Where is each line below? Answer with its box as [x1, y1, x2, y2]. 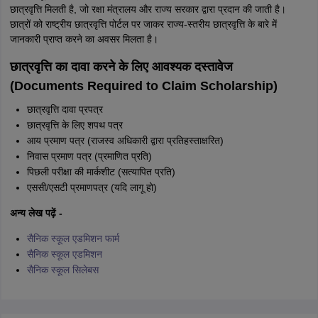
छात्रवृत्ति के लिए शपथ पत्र [26, 119, 123, 131]
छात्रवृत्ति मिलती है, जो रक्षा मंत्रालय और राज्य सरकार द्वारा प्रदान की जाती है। [9, 4, 286, 16]
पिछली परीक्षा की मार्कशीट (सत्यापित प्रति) [26, 166, 175, 178]
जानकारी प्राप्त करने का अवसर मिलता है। [9, 33, 158, 45]
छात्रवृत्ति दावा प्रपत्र [26, 104, 103, 116]
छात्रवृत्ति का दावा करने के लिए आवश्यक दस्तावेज [9, 60, 233, 75]
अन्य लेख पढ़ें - [9, 207, 62, 219]
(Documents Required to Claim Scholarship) [9, 79, 278, 94]
